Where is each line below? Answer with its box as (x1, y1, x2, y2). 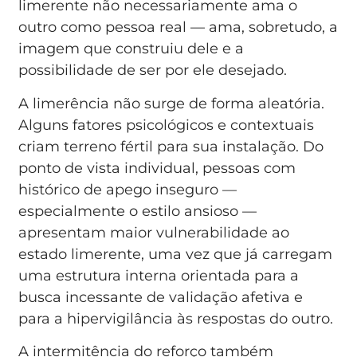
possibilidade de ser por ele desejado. (18, 61, 288, 80)
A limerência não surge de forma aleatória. (18, 94, 325, 112)
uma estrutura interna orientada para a (18, 266, 300, 284)
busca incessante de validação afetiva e (18, 288, 304, 306)
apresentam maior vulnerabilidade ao (18, 223, 290, 241)
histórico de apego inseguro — (18, 180, 237, 198)
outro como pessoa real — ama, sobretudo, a (18, 18, 339, 37)
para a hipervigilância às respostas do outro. (18, 309, 334, 328)
